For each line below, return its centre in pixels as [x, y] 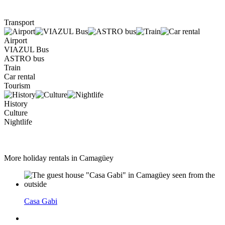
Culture [16, 113]
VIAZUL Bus [26, 50]
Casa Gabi [41, 201]
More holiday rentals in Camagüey [59, 158]
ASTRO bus [24, 59]
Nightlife [18, 122]
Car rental [20, 77]
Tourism [17, 86]
